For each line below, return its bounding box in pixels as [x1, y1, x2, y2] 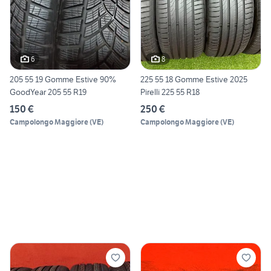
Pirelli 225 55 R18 [140, 87, 200, 98]
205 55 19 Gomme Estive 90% [10, 74, 116, 85]
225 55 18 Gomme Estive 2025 [140, 74, 247, 85]
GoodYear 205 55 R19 [10, 87, 87, 98]
